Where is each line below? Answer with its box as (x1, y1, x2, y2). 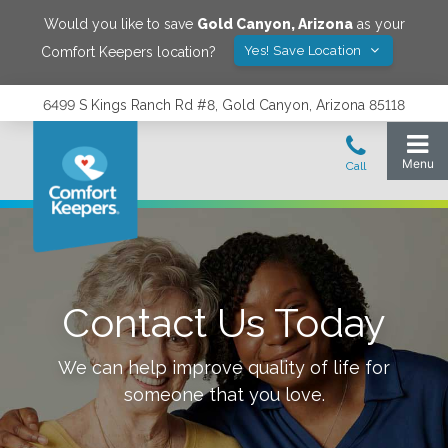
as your (352, 16, 405, 32)
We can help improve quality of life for (58, 357, 390, 378)
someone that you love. (123, 384, 325, 405)
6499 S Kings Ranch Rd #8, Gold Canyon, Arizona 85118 (43, 97, 405, 113)
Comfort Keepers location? (40, 43, 216, 60)
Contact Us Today (62, 299, 386, 346)
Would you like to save (43, 16, 197, 32)
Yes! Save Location (243, 43, 366, 58)
